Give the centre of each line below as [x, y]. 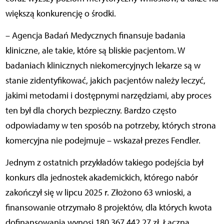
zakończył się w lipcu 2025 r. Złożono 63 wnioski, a [98, 193]
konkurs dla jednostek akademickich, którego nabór [101, 178]
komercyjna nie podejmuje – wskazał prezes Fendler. [104, 141]
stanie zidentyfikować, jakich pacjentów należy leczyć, [105, 81]
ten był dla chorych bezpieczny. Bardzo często [91, 111]
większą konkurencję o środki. [60, 14]
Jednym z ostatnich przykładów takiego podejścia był [104, 163]
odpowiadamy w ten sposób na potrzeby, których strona [110, 126]
